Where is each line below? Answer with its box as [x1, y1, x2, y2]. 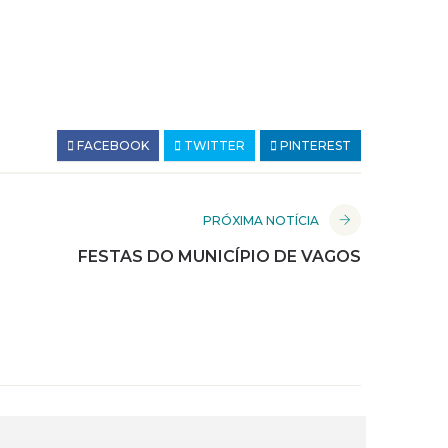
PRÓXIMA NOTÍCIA [203, 213, 319, 229]
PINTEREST [277, 138, 351, 154]
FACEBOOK [74, 138, 149, 154]
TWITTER [181, 138, 245, 154]
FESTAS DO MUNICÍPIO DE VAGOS [78, 247, 361, 267]
